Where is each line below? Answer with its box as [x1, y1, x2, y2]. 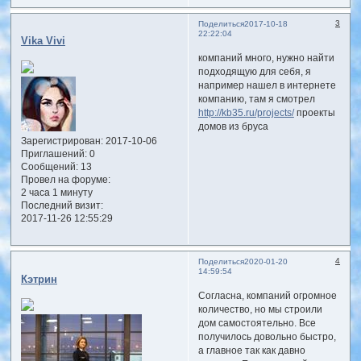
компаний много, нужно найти [197, 53, 334, 64]
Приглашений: [20, 148, 87, 159]
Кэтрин [20, 273, 57, 285]
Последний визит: [20, 200, 103, 210]
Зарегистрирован [20, 135, 101, 146]
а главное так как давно [197, 346, 305, 356]
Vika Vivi [20, 35, 65, 48]
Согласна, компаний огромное [197, 291, 337, 301]
